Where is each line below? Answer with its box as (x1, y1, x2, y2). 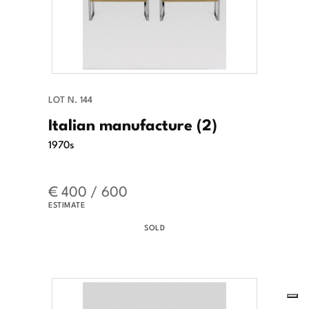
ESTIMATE (48, 199, 85, 210)
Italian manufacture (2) (48, 112, 217, 136)
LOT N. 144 (48, 92, 92, 106)
